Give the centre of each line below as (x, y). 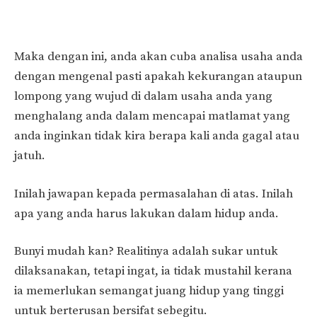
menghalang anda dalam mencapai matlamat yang (152, 116)
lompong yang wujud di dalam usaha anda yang (143, 97)
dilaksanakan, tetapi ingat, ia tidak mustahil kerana (153, 271)
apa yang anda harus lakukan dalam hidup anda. (146, 213)
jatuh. (30, 156)
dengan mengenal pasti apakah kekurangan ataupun (158, 77)
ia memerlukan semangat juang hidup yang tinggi (149, 291)
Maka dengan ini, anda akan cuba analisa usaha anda (158, 57)
